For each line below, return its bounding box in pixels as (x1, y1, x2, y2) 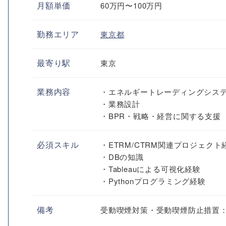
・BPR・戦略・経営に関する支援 (100, 110, 221, 121)
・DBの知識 (100, 151, 144, 162)
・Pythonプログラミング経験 (100, 176, 206, 186)
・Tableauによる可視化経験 (100, 163, 201, 174)
